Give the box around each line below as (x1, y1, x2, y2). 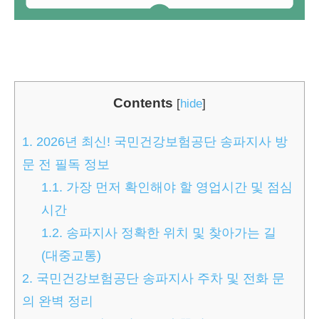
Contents (113, 95, 173, 110)
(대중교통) (41, 248, 102, 263)
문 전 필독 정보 (22, 157, 110, 172)
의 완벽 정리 (22, 293, 93, 308)
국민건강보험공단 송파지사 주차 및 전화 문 (33, 271, 285, 286)
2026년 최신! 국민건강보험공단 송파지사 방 (33, 134, 288, 149)
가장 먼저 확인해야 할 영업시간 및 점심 (63, 179, 293, 194)
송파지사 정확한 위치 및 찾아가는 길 (63, 225, 277, 240)
